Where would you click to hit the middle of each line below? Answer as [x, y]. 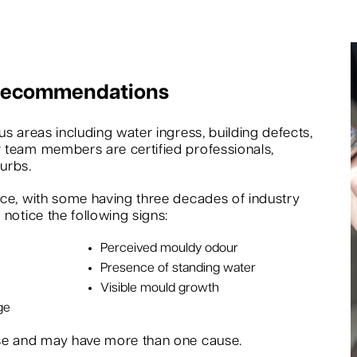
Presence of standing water [178, 269]
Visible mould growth [159, 288]
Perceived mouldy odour [169, 249]
